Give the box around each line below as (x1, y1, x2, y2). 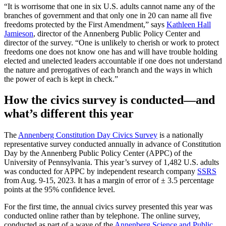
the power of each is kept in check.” (4, 74, 118, 83)
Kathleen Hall (166, 20, 211, 29)
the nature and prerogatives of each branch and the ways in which (4, 65, 212, 74)
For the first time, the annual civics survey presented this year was (4, 202, 212, 211)
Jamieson (4, 29, 33, 38)
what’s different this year (4, 107, 134, 121)
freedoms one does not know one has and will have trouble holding (4, 47, 217, 56)
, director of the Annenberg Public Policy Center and (33, 29, 200, 38)
